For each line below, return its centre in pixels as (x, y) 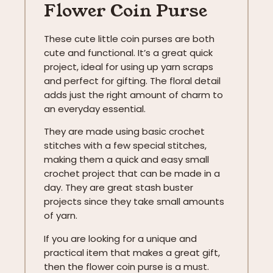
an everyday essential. (95, 108)
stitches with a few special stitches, (125, 146)
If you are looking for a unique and (120, 238)
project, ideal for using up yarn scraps (129, 66)
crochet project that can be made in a (132, 174)
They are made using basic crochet (124, 132)
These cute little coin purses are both (129, 38)
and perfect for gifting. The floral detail (132, 80)
